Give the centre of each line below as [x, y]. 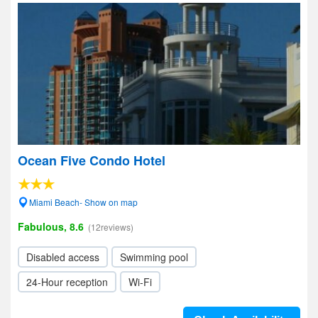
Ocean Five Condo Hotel [92, 160]
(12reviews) [111, 227]
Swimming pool [154, 257]
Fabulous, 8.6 [51, 226]
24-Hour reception [67, 282]
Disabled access [63, 257]
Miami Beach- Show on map [83, 202]
